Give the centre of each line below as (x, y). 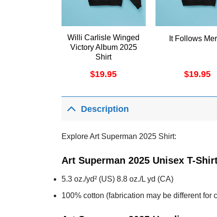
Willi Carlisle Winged (104, 38)
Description (105, 109)
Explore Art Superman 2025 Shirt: (119, 137)
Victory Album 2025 (103, 47)
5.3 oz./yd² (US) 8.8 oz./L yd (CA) (117, 179)
